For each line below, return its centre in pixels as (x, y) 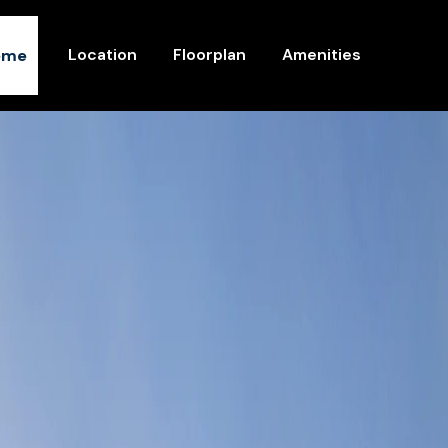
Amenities (321, 54)
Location (102, 54)
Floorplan (209, 54)
